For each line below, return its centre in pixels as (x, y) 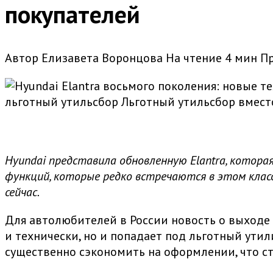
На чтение (194, 58)
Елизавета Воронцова (102, 58)
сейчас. (22, 192)
